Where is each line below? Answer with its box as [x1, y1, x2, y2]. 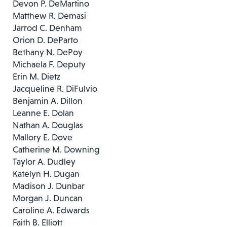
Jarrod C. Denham [13, 22, 82, 33]
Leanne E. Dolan [13, 107, 74, 118]
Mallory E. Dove [13, 132, 72, 142]
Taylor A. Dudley [13, 156, 75, 167]
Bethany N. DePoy [13, 47, 83, 57]
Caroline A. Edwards [13, 205, 90, 215]
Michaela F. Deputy [13, 59, 86, 69]
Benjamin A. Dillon [13, 95, 83, 106]
